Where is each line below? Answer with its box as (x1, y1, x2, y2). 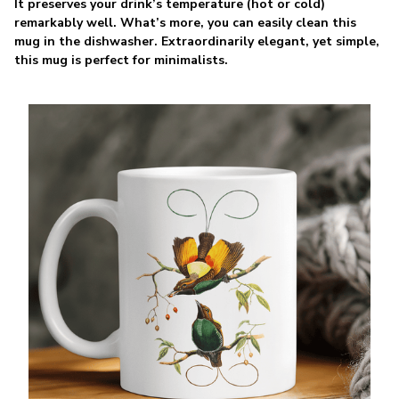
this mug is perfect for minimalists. (14, 51, 228, 69)
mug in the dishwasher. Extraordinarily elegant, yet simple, (14, 32, 379, 50)
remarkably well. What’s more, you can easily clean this (14, 13, 356, 31)
